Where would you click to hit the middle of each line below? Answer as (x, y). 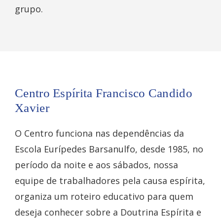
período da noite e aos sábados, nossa (96, 165)
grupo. (29, 9)
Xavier (32, 108)
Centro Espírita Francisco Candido (104, 93)
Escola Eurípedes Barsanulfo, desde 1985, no (109, 149)
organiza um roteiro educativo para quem (104, 197)
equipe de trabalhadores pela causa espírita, (110, 181)
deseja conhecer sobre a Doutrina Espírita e (108, 212)
